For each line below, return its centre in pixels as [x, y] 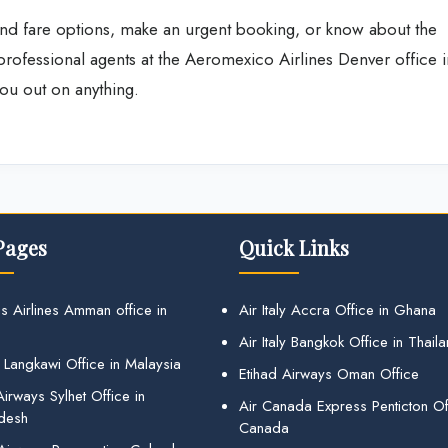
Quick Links [294, 247]
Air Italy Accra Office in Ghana [337, 310]
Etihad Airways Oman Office [329, 374]
